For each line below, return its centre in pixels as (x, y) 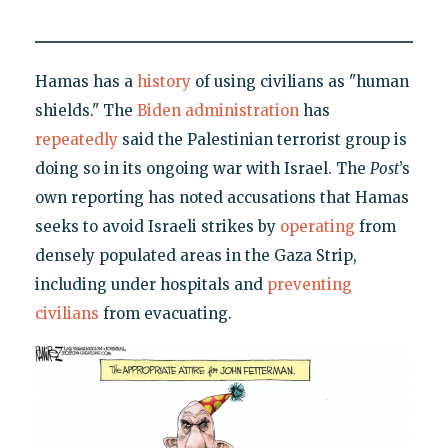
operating (317, 227)
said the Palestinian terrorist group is (262, 140)
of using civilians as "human (299, 82)
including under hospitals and (150, 285)
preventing (309, 285)
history (163, 82)
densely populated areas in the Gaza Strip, (195, 256)
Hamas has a (85, 82)
